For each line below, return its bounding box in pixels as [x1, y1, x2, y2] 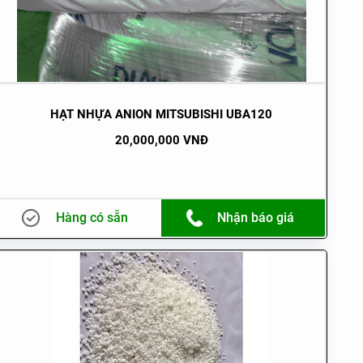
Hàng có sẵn [55, 209, 128, 225]
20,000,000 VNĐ [114, 132, 208, 147]
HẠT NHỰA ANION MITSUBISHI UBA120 [50, 106, 273, 122]
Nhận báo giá [216, 209, 294, 225]
